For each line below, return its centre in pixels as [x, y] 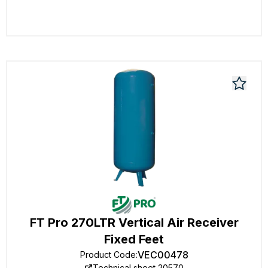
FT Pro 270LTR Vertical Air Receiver [134, 223]
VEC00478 [163, 255]
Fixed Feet [134, 239]
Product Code [108, 255]
